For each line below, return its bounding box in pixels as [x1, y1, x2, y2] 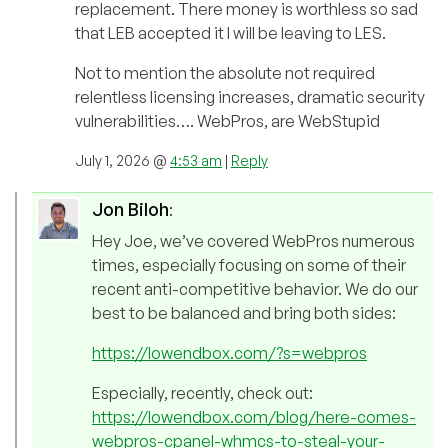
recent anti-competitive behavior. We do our [92, 279, 418, 300]
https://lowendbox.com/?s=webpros [92, 343, 367, 364]
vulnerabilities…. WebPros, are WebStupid [75, 111, 380, 132]
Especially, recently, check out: [92, 383, 313, 404]
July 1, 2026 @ [75, 152, 170, 170]
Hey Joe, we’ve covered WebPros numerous [92, 231, 415, 252]
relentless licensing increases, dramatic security [75, 87, 425, 108]
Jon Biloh [92, 198, 169, 221]
